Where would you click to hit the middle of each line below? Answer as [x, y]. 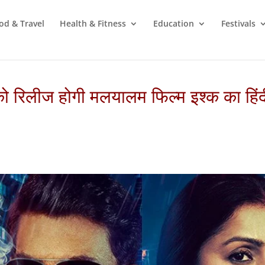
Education [174, 23]
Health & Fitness [93, 23]
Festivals [238, 23]
